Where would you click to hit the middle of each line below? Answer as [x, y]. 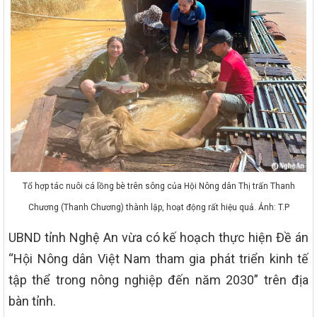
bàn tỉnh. [32, 301]
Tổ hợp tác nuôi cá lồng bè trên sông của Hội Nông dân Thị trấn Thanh [158, 186]
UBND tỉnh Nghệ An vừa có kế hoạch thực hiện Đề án [158, 238]
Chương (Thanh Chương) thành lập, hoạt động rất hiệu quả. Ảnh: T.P [158, 208]
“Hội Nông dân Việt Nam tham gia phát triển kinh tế [158, 259]
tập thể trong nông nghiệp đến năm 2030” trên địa [158, 280]
